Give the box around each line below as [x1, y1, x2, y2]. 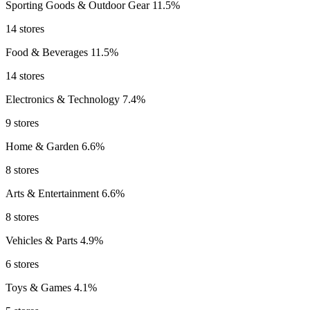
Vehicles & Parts [6, 235, 80, 247]
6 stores [6, 258, 39, 271]
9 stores [6, 117, 39, 129]
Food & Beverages [6, 46, 91, 59]
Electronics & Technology [6, 93, 122, 106]
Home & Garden [6, 140, 82, 153]
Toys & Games [6, 282, 74, 294]
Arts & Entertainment [6, 188, 102, 200]
